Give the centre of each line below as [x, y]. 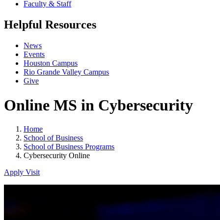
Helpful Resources [50, 25]
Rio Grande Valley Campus [66, 72]
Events [34, 55]
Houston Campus [51, 63]
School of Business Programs [69, 147]
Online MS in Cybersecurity [98, 105]
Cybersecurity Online [57, 156]
